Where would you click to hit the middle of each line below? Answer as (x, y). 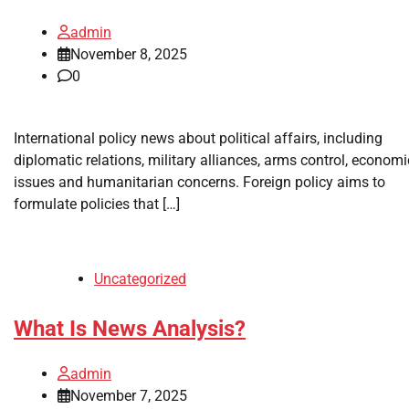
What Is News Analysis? (130, 328)
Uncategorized (140, 278)
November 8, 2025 (129, 54)
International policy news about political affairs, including (198, 138)
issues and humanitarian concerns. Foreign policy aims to (199, 182)
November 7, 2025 (129, 395)
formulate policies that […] (97, 204)
